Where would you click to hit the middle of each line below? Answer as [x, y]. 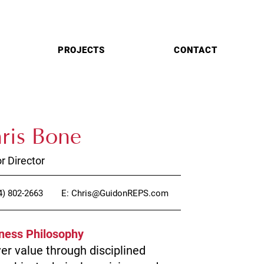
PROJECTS [81, 50]
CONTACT [196, 50]
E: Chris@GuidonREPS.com [115, 193]
